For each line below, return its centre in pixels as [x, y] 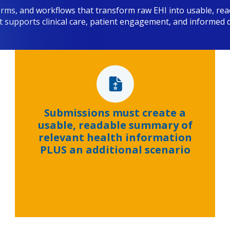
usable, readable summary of [115, 125]
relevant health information [115, 138]
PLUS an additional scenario [115, 150]
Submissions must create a [115, 113]
